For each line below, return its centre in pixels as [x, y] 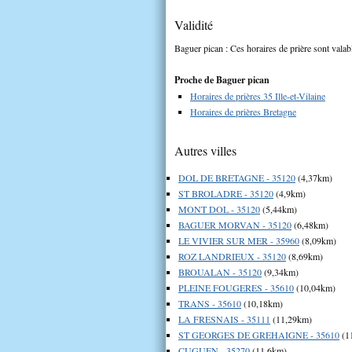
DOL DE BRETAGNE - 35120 [237, 177]
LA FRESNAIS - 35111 [224, 319]
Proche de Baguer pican [222, 79]
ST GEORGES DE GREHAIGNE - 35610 [259, 334]
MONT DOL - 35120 [219, 209]
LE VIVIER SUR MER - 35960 [239, 240]
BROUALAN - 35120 [220, 271]
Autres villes [205, 150]
